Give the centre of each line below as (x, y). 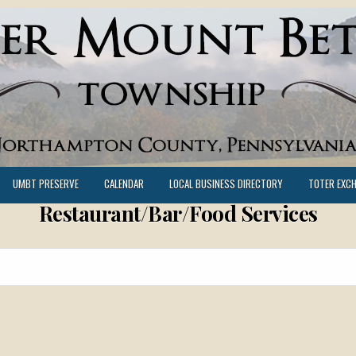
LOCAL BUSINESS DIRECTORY (226, 184)
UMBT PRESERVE (46, 184)
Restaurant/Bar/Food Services (178, 213)
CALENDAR (124, 184)
